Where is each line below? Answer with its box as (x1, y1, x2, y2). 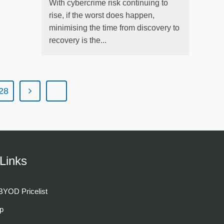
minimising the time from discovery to (48, 23, 179, 32)
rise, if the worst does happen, (48, 10, 154, 19)
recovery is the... (48, 35, 106, 44)
